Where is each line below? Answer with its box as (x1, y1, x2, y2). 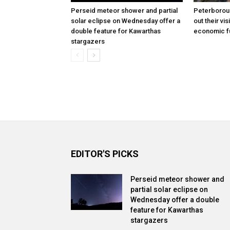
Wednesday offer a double (130, 195, 219, 204)
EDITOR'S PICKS (71, 148, 139, 159)
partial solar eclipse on (130, 185, 208, 194)
